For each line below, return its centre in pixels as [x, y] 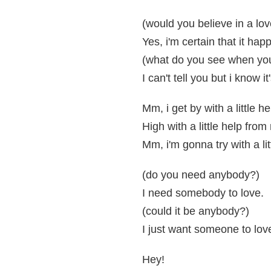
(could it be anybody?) [196, 211]
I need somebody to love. [203, 193]
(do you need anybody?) [201, 175]
